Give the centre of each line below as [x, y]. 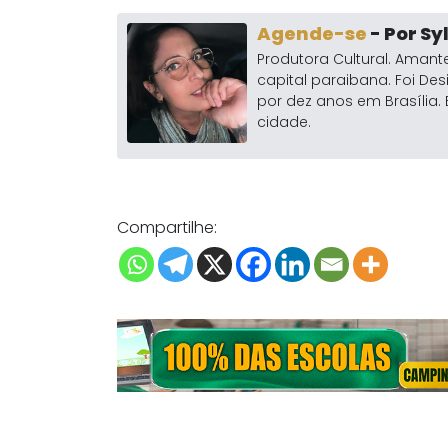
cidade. [284, 122]
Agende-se [312, 34]
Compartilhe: [167, 228]
